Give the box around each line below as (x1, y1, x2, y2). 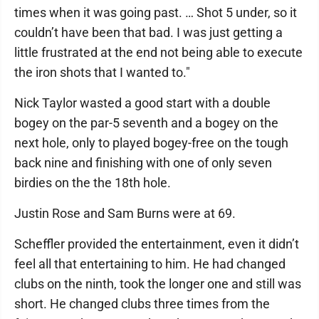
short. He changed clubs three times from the (14, 296, 270, 311)
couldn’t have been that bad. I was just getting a (14, 25, 283, 40)
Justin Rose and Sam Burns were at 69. (14, 206, 236, 221)
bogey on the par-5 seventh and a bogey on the (14, 115, 278, 130)
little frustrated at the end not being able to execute (14, 45, 303, 60)
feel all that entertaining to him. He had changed (14, 256, 286, 271)
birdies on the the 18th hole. (14, 175, 171, 190)
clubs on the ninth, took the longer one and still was (14, 276, 301, 291)
